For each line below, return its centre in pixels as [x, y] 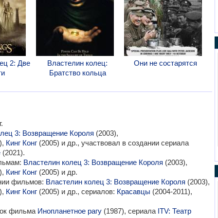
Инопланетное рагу [69, 211]
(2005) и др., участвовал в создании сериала [113, 143]
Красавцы [133, 191]
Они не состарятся [166, 63]
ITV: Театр [174, 211]
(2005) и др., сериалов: [77, 191]
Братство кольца [77, 73]
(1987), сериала [129, 211]
